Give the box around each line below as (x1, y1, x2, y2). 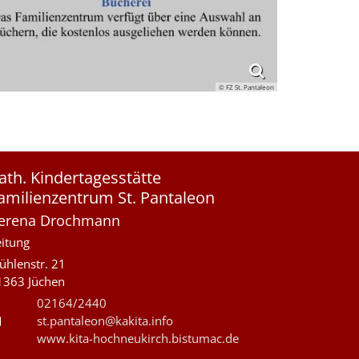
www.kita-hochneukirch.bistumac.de (37, 330, 239, 347)
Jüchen (28, 273, 65, 290)
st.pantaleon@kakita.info (37, 313, 173, 329)
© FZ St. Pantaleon (219, 83, 274, 92)
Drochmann (40, 211, 120, 231)
